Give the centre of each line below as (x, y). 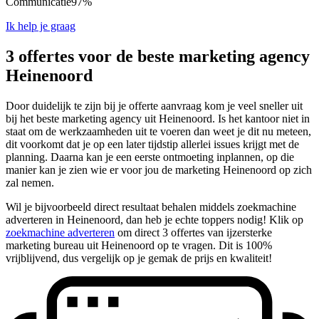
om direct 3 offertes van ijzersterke (193, 232)
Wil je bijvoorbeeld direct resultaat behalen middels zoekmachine (151, 206)
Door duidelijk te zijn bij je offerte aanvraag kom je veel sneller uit (154, 105)
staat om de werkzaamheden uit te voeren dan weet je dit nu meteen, (158, 131)
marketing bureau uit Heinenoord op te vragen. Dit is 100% (139, 245)
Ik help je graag (41, 26)
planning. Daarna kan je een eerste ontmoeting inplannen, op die (150, 157)
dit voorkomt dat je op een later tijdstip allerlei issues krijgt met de (152, 144)
